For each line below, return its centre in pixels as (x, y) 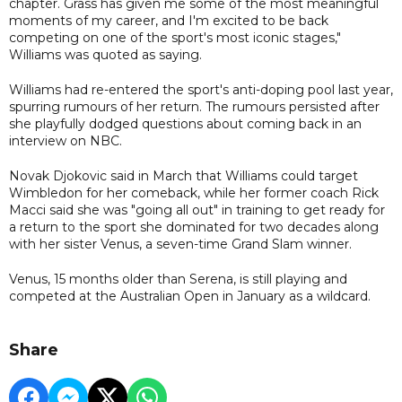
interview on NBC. (66, 140)
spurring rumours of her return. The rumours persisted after (194, 106)
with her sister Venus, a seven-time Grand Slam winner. (180, 244)
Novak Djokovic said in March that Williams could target (184, 175)
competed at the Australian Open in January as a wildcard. (190, 296)
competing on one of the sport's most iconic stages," (175, 37)
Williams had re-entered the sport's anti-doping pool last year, (201, 89)
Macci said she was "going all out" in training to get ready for (197, 210)
